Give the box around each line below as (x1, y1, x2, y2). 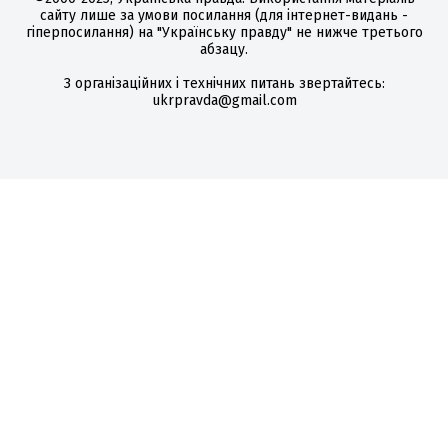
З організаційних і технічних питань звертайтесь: (63, 75, 385, 92)
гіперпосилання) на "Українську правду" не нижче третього (25, 24, 423, 41)
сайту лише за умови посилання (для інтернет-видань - (40, 7, 408, 24)
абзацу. (200, 41, 248, 58)
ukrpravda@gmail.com (151, 92, 297, 109)
